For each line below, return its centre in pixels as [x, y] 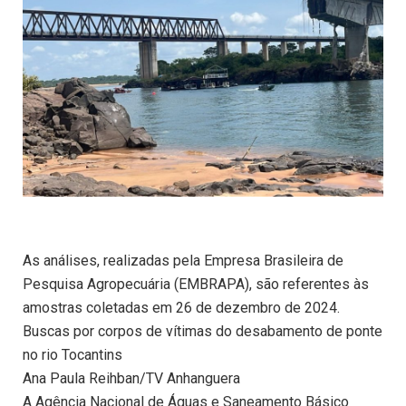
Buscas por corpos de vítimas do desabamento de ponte [203, 332]
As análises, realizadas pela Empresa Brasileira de [183, 261]
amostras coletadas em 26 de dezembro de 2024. [181, 308]
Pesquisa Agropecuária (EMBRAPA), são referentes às [196, 285]
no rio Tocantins [72, 355]
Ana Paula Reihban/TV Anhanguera [131, 379]
